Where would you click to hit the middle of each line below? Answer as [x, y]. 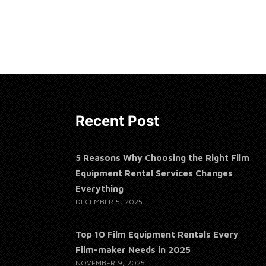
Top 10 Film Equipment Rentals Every [157, 234]
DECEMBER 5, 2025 [109, 201]
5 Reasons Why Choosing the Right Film [162, 157]
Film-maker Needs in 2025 [133, 249]
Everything [99, 188]
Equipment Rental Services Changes [154, 173]
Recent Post [117, 121]
